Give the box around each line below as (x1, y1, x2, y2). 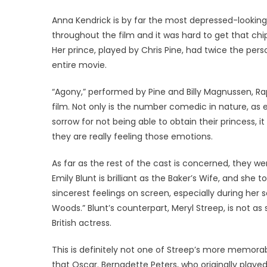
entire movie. (52, 58, 107, 71)
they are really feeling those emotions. (52, 130, 213, 142)
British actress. (52, 216, 111, 229)
